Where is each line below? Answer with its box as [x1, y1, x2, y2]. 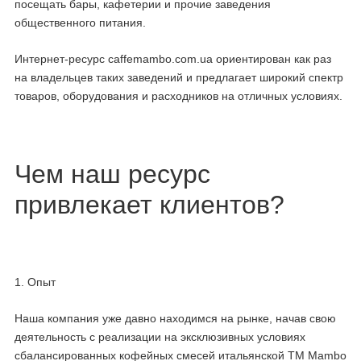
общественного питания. [15, 16, 146, 30]
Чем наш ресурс [15, 159, 210, 189]
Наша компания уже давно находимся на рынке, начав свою [15, 311, 336, 325]
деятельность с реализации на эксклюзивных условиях [15, 330, 305, 343]
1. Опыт [15, 276, 56, 289]
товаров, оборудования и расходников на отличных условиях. [15, 89, 342, 102]
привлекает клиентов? [15, 189, 284, 219]
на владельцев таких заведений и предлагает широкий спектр [15, 70, 343, 84]
